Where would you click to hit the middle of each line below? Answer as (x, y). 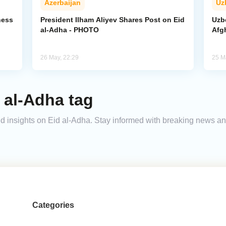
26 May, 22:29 (59, 58)
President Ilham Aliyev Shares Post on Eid (112, 20)
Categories (53, 205)
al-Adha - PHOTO (69, 30)
